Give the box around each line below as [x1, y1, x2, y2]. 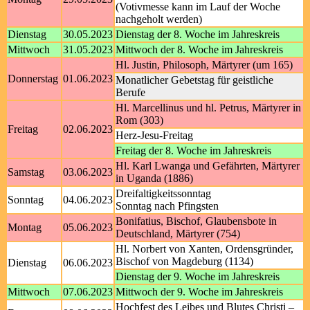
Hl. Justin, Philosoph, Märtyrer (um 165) [116, 59, 293, 71]
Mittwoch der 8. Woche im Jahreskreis [116, 44, 283, 55]
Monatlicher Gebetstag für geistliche [116, 74, 273, 86]
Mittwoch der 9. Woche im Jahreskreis [116, 286, 283, 298]
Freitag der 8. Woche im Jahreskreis [116, 145, 271, 156]
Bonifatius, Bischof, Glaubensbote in [116, 215, 277, 227]
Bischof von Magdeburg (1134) [116, 255, 253, 267]
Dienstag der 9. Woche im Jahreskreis [116, 271, 280, 282]
